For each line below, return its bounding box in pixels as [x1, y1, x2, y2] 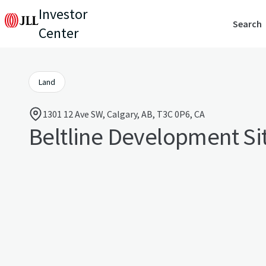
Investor [39, 5, 87, 23]
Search [232, 18, 262, 30]
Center [39, 24, 78, 42]
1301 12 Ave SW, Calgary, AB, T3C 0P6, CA [43, 108, 205, 120]
